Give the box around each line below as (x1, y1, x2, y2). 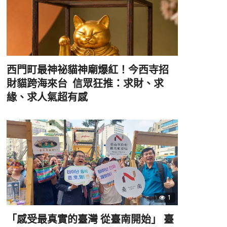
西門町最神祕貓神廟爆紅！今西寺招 (6, 64, 169, 77)
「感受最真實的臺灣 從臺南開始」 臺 (6, 213, 174, 226)
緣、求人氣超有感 (6, 91, 88, 104)
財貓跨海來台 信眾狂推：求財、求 (6, 78, 164, 90)
